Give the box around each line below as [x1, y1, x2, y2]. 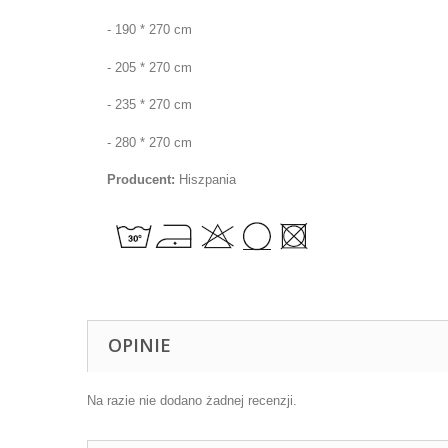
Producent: [107, 172, 175, 188]
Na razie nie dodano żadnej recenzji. [87, 393, 297, 409]
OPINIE [108, 333, 171, 358]
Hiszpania [175, 172, 236, 188]
